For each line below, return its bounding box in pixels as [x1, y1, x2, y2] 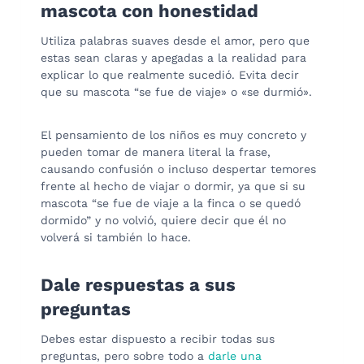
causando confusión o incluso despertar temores [41, 162, 316, 175]
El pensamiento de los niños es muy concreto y [41, 128, 306, 141]
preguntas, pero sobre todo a [41, 349, 208, 362]
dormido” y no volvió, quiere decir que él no [41, 213, 286, 227]
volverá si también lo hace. [41, 230, 191, 244]
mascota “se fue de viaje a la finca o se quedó [41, 196, 301, 210]
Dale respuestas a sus [41, 274, 236, 295]
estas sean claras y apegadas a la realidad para [41, 50, 306, 64]
